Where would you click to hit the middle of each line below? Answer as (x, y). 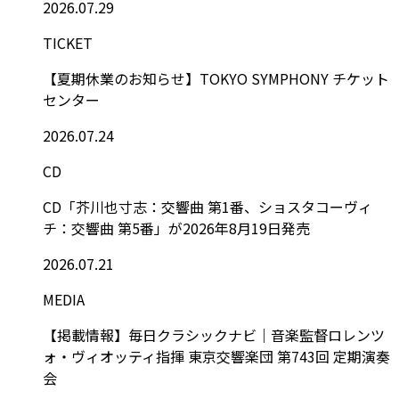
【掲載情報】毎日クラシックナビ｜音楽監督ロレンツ (214, 334)
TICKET (68, 42)
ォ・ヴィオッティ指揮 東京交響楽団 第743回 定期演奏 (216, 356)
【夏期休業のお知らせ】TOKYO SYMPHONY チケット (216, 78)
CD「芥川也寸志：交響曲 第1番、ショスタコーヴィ (208, 206)
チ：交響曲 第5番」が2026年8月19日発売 (176, 228)
